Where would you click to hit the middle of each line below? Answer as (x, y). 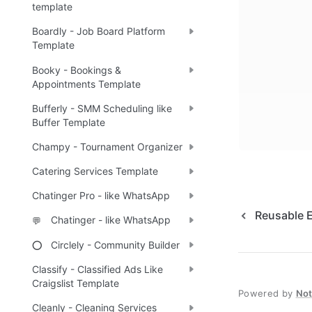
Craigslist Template (76, 283)
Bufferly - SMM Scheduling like (102, 108)
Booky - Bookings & (77, 70)
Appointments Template (86, 84)
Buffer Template (69, 122)
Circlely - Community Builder (115, 244)
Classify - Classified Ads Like (97, 269)
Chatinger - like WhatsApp (111, 220)
